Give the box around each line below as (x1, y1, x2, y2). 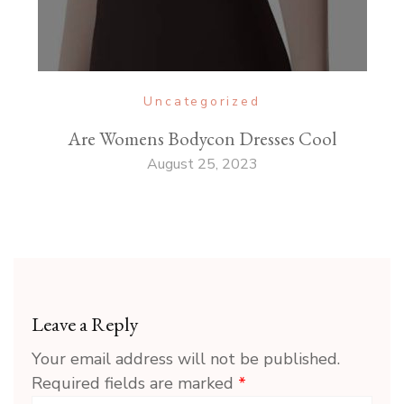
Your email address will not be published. (32, 348, 340, 371)
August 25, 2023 (146, 154, 258, 175)
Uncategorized (143, 93, 261, 111)
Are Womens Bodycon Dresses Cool (67, 126, 337, 151)
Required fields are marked (32, 372, 238, 395)
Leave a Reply (32, 311, 139, 338)
